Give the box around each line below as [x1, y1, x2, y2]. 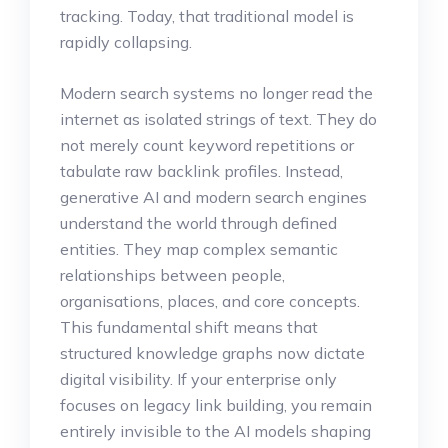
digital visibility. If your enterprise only [60, 368, 337, 389]
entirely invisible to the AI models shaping [60, 420, 371, 441]
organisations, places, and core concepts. [60, 290, 360, 311]
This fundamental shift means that [60, 316, 318, 337]
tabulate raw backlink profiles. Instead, [60, 160, 343, 181]
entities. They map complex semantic [60, 238, 338, 259]
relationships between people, [60, 264, 285, 285]
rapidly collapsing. [60, 31, 192, 52]
